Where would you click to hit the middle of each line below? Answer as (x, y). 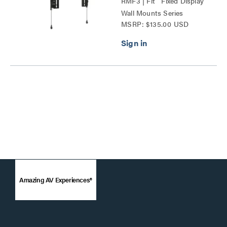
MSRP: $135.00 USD (155, 24)
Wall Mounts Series (152, 13)
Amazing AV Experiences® (56, 180)
